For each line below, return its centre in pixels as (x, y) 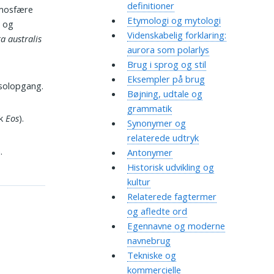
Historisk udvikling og (170, 167)
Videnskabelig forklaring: (176, 35)
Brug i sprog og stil (166, 65)
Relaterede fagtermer (172, 197)
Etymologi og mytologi (174, 20)
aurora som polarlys (168, 50)
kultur (139, 182)
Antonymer (150, 153)
